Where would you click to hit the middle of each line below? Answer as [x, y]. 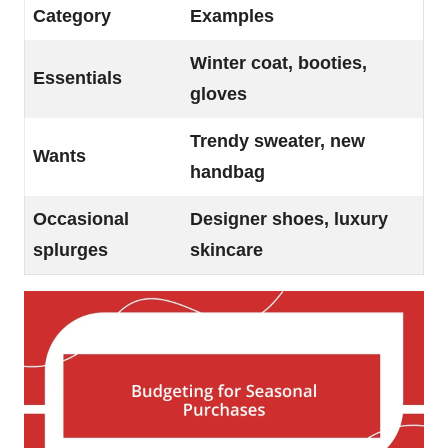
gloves [218, 93]
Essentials [77, 77]
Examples [232, 15]
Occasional [81, 218]
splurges [70, 249]
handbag [227, 171]
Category [72, 15]
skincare [226, 249]
